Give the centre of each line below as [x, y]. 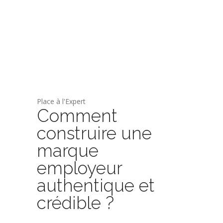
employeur [79, 168]
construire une [94, 133]
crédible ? [75, 203]
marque [68, 150]
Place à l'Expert [61, 101]
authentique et [96, 185]
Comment [77, 115]
